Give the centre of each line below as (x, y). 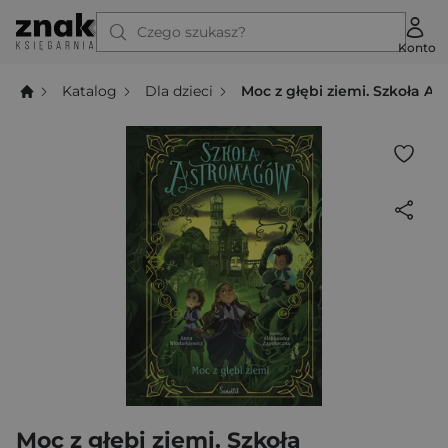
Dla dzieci (179, 90)
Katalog (90, 90)
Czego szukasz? (191, 32)
